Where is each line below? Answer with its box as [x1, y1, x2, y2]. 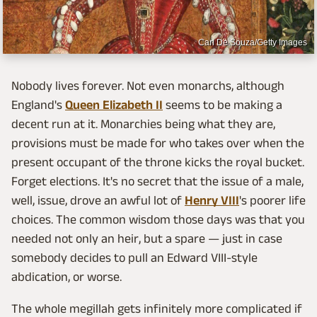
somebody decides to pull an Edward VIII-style [11, 250, 258, 265]
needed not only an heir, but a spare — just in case [11, 231, 282, 246]
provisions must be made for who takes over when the [11, 135, 304, 150]
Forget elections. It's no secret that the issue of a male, [11, 173, 304, 188]
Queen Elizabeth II [65, 97, 163, 112]
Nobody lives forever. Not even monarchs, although [11, 78, 284, 93]
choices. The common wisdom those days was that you [11, 212, 305, 226]
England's [11, 97, 65, 112]
